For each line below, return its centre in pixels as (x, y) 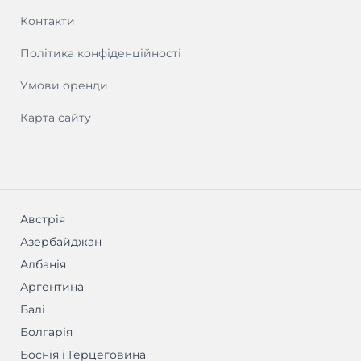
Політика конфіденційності (101, 53)
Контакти (48, 21)
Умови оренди (64, 85)
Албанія (43, 265)
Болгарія (46, 332)
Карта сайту (56, 117)
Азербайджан (61, 242)
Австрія (43, 220)
